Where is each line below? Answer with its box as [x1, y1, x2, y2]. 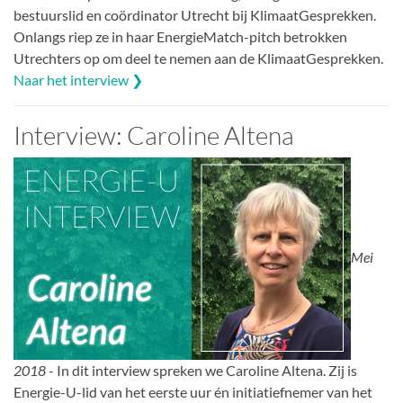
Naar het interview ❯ [13, 71, 143, 88]
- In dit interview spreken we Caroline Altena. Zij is [46, 362, 357, 379]
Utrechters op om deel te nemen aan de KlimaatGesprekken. [13, 49, 383, 67]
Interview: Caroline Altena [13, 120, 294, 150]
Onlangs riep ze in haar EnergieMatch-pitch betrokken [13, 28, 347, 45]
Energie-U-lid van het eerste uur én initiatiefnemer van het [13, 383, 372, 400]
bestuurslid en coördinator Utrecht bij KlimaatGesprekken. [13, 6, 376, 23]
